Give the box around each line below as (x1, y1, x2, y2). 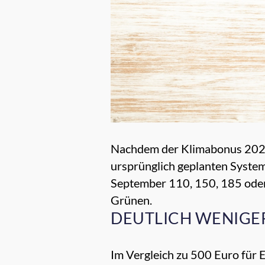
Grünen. (111, 193, 152, 208)
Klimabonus (181, 141, 242, 156)
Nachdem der (111, 141, 181, 156)
